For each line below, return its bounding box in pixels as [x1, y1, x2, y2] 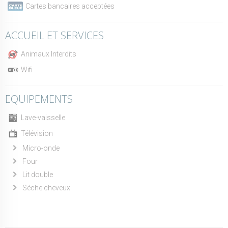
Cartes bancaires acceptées [25, 2, 115, 11]
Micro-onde [22, 144, 60, 152]
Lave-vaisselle [21, 113, 65, 122]
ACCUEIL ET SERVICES [5, 28, 104, 42]
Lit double [22, 170, 53, 179]
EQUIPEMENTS [5, 92, 73, 106]
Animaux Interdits [21, 50, 76, 59]
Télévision [21, 129, 53, 138]
